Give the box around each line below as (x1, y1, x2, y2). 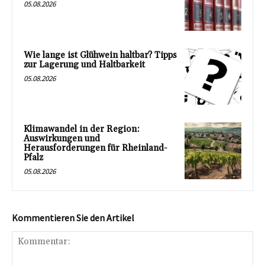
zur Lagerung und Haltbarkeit (24, 59, 145, 70)
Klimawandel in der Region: (24, 124, 140, 135)
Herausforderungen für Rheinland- (24, 143, 167, 154)
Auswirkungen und (24, 133, 100, 145)
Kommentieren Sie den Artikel (12, 212, 134, 224)
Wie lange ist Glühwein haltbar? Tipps (24, 49, 177, 61)
